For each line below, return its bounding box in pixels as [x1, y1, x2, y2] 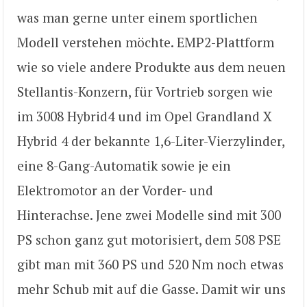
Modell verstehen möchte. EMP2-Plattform [17, 33, 274, 51]
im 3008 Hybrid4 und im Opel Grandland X [17, 107, 272, 125]
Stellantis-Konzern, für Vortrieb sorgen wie [17, 82, 273, 100]
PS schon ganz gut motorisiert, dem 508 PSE [17, 230, 281, 248]
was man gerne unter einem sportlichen [17, 8, 258, 26]
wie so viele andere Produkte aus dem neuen [17, 58, 286, 75]
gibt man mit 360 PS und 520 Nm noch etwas [17, 255, 284, 273]
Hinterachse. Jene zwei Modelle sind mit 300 [17, 206, 281, 223]
